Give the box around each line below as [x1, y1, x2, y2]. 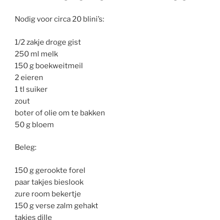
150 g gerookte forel [15, 165, 85, 175]
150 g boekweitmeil [15, 61, 83, 70]
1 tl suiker [15, 84, 48, 94]
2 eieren [15, 73, 43, 82]
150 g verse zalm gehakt [15, 201, 98, 210]
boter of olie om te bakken [15, 108, 105, 117]
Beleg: [15, 143, 36, 152]
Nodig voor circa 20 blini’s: [15, 15, 104, 24]
